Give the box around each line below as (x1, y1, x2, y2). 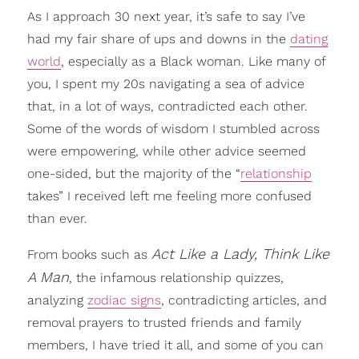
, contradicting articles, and (160, 292, 327, 308)
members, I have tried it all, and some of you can (26, 337, 324, 353)
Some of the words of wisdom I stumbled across (26, 121, 320, 136)
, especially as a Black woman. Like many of (60, 54, 325, 69)
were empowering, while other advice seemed (26, 143, 306, 159)
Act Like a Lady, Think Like (151, 245, 329, 262)
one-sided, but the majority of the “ (26, 166, 240, 181)
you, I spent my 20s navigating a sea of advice (26, 76, 305, 91)
